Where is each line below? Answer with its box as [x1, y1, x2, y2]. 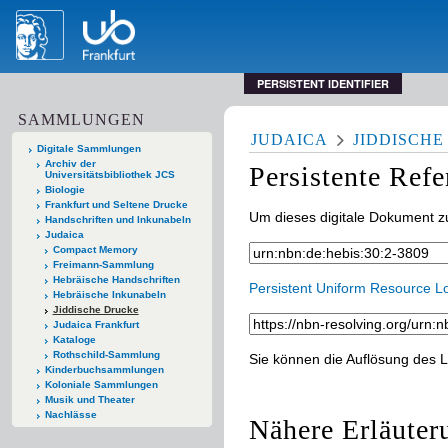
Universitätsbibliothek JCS [44, 168, 175, 180]
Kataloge [52, 333, 96, 345]
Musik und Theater [44, 393, 135, 405]
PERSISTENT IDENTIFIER [257, 76, 390, 91]
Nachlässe [44, 408, 97, 420]
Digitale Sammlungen [37, 142, 141, 154]
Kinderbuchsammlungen [44, 363, 164, 375]
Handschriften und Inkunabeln [44, 213, 191, 225]
